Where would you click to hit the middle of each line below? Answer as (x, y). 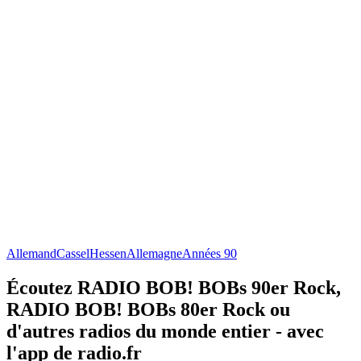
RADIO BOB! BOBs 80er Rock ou (148, 309)
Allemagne (154, 253)
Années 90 (210, 253)
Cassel (73, 253)
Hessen (108, 253)
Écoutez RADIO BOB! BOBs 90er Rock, (174, 287)
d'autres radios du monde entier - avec (165, 331)
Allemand (31, 253)
